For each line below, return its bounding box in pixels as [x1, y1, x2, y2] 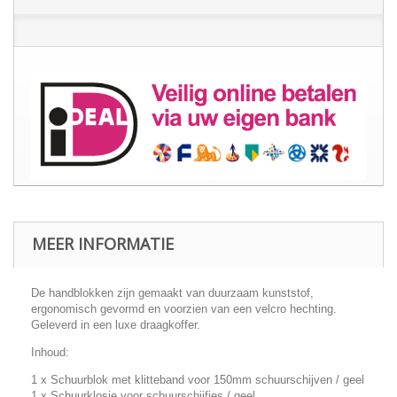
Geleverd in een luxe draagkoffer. [31, 317, 200, 331]
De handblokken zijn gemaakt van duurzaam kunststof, [31, 285, 314, 300]
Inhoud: [31, 345, 69, 359]
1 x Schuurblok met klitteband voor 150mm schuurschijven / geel [31, 372, 364, 386]
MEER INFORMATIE [32, 232, 174, 254]
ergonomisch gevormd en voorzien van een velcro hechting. [31, 301, 337, 315]
